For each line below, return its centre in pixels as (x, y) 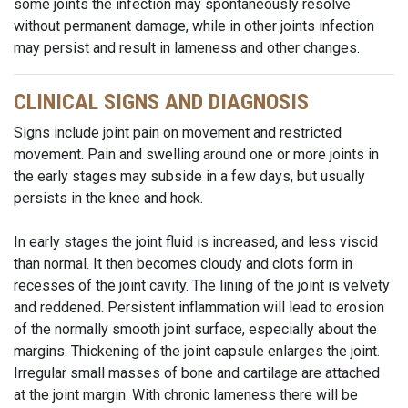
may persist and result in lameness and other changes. (187, 48)
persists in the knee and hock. (108, 198)
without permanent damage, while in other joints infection (194, 26)
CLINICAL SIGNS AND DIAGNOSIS (161, 102)
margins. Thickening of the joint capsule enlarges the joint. (197, 351)
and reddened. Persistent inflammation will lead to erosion (199, 307)
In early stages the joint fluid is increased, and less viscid (196, 242)
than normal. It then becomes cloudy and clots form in (183, 264)
